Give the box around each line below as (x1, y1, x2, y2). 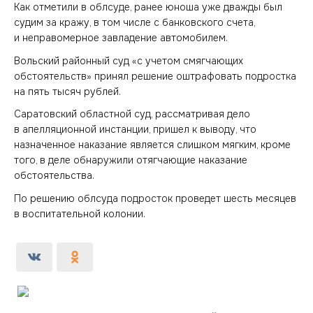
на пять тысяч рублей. (14, 85, 121, 98)
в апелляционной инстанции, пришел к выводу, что (14, 123, 256, 136)
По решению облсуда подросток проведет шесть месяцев (14, 191, 296, 205)
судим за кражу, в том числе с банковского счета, (14, 16, 255, 29)
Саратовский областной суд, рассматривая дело (14, 108, 250, 120)
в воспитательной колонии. (14, 207, 145, 220)
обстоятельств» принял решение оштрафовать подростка (14, 69, 296, 82)
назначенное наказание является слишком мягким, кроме (14, 138, 291, 151)
